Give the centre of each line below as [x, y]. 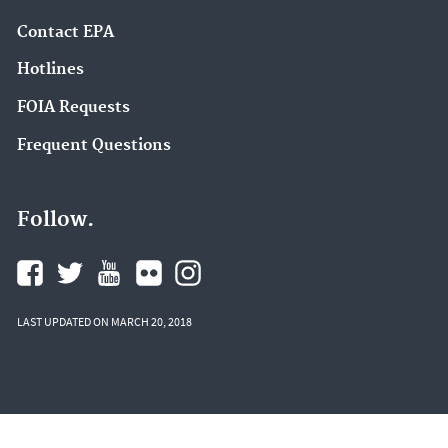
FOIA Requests [73, 108]
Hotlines [50, 70]
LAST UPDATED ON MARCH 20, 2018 [104, 321]
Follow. [55, 219]
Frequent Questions [94, 145]
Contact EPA [65, 32]
